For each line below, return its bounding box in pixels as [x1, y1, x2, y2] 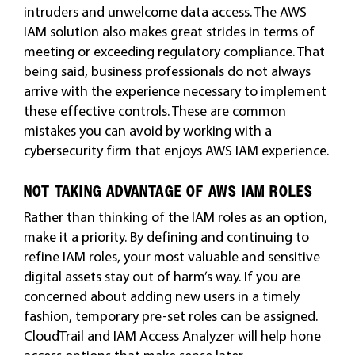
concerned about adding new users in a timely [23, 287, 300, 305]
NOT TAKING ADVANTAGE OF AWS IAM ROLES [23, 182, 314, 200]
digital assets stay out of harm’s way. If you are [23, 267, 300, 285]
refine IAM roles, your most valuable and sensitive [23, 247, 320, 265]
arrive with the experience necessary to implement [23, 82, 326, 100]
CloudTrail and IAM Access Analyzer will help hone [23, 326, 321, 345]
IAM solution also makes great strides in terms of [23, 22, 315, 40]
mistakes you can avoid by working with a [23, 121, 272, 139]
